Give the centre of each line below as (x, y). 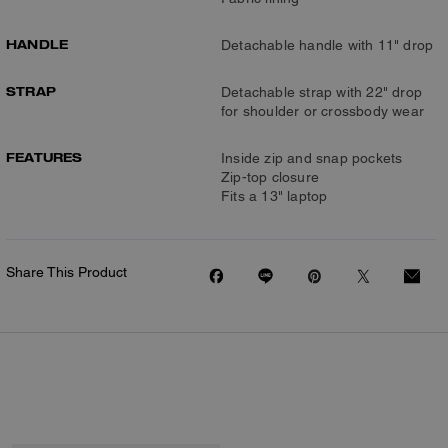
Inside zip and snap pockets (312, 158)
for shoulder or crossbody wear (322, 111)
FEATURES (44, 157)
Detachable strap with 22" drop (321, 92)
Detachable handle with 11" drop (327, 45)
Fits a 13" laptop (274, 196)
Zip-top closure (270, 177)
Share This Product (66, 272)
